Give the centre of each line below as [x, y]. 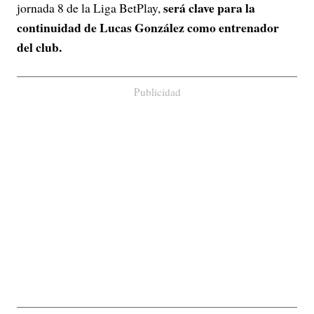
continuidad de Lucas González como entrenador [148, 27]
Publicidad [157, 92]
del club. [39, 47]
